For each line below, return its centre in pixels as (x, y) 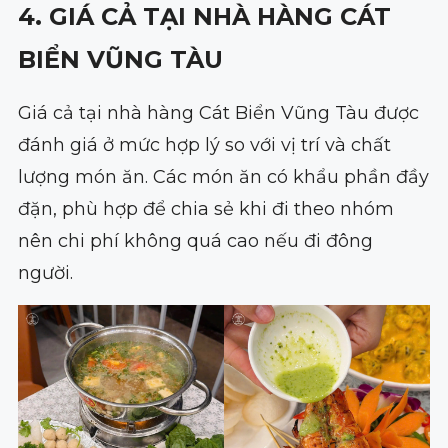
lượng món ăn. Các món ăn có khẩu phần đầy (223, 176)
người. (47, 272)
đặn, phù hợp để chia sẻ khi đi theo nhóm (205, 208)
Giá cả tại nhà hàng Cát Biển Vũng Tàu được (218, 112)
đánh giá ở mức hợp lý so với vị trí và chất (204, 144)
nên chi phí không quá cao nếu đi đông (195, 240)
